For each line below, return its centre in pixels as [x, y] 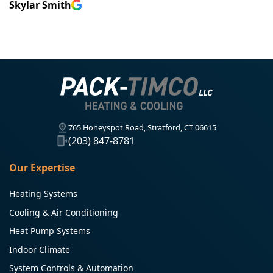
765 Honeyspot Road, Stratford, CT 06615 [143, 127]
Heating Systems [43, 193]
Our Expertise [42, 167]
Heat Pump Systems [50, 231]
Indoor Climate [40, 249]
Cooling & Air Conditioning [64, 212]
